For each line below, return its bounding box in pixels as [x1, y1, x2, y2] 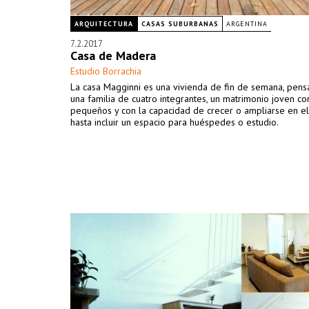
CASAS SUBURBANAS [141, 19, 219, 28]
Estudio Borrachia [70, 65, 141, 77]
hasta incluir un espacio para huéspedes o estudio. [70, 116, 279, 128]
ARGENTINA [226, 19, 268, 28]
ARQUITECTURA [74, 19, 133, 28]
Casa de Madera [70, 48, 156, 63]
